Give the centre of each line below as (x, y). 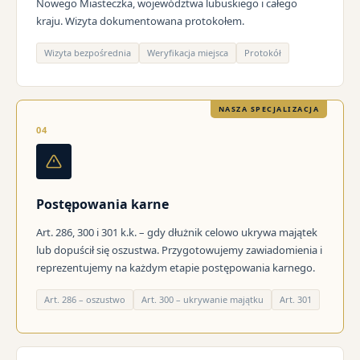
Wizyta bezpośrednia (88, 53)
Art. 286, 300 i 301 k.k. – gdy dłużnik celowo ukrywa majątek (177, 233)
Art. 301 (296, 300)
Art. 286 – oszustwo (85, 300)
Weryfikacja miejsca (188, 53)
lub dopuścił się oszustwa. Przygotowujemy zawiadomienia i (179, 250)
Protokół (263, 53)
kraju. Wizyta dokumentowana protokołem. (140, 21)
